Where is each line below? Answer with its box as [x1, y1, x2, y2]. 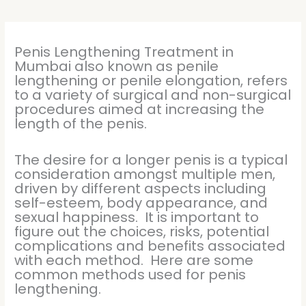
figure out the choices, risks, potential [14, 221, 270, 241]
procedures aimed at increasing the [14, 99, 265, 119]
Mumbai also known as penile [14, 56, 219, 76]
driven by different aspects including [14, 178, 267, 198]
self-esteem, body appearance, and [14, 193, 268, 212]
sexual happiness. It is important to [14, 207, 260, 227]
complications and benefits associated [14, 236, 286, 255]
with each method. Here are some [14, 250, 254, 270]
